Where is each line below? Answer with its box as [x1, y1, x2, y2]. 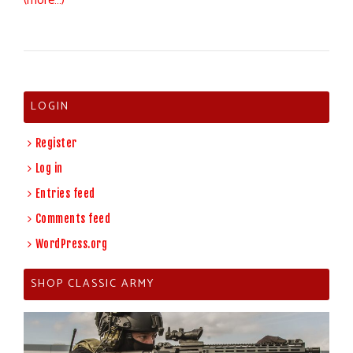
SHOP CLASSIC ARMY [31, 275, 154, 294]
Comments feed [35, 212, 110, 226]
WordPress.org [35, 237, 107, 251]
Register [35, 136, 77, 150]
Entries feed [35, 187, 95, 201]
